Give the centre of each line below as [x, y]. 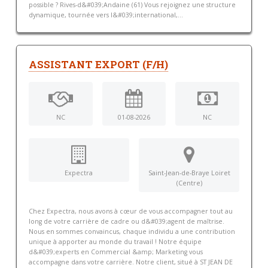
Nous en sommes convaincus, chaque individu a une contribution [132, 232]
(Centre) [189, 183]
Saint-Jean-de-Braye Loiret [189, 173]
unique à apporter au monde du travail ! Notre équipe [115, 242]
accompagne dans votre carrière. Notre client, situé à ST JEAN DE [130, 262]
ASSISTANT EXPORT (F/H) [98, 64]
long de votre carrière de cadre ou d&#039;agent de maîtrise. [126, 222]
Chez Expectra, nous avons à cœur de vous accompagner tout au [130, 211]
